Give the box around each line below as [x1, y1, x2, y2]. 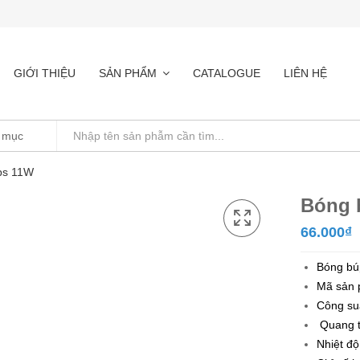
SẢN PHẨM [99, 67, 157, 80]
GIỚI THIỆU [14, 67, 76, 80]
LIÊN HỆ [284, 67, 327, 80]
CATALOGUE [193, 67, 260, 80]
